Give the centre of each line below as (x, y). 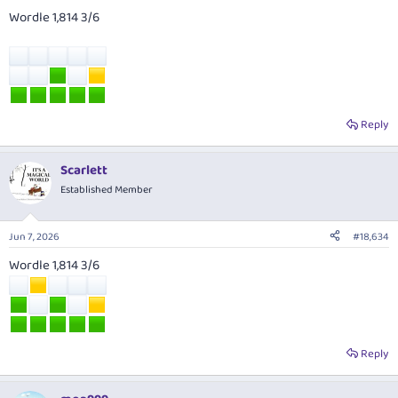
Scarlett (84, 171)
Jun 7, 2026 (34, 236)
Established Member (107, 190)
